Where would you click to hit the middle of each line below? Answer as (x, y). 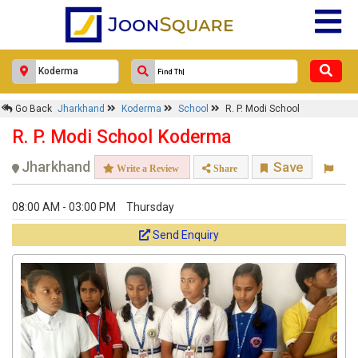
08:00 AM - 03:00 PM (64, 207)
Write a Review (147, 168)
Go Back (32, 109)
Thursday (150, 207)
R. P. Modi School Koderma (121, 137)
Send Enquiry (186, 235)
